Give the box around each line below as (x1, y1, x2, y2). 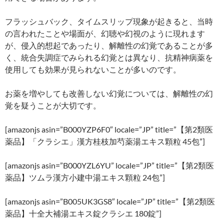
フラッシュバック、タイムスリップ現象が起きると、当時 (5, 16, 213, 26)
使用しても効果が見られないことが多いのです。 (5, 64, 181, 74)
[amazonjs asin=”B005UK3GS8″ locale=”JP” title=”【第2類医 (5, 196, 215, 206)
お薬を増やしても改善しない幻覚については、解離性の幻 (5, 88, 213, 98)
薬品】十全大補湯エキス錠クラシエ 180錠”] (5, 208, 161, 218)
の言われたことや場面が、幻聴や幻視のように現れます (5, 28, 205, 38)
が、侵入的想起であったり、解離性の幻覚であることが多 (5, 40, 213, 50)
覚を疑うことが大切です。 (5, 100, 101, 110)
